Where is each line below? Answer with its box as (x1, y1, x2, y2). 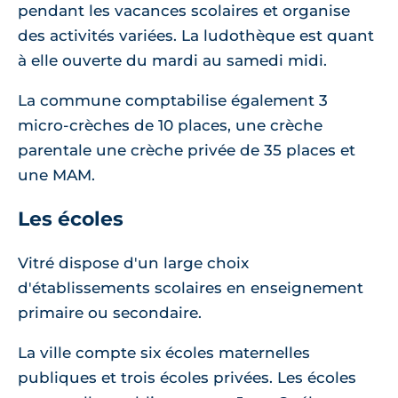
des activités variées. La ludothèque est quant (18, 27, 374, 45)
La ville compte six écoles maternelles (18, 344, 310, 362)
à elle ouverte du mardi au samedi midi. (18, 52, 327, 70)
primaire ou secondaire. (18, 304, 202, 322)
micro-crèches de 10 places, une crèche (18, 116, 322, 135)
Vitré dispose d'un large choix (18, 254, 249, 273)
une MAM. (18, 166, 95, 185)
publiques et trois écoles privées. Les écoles (18, 369, 356, 387)
